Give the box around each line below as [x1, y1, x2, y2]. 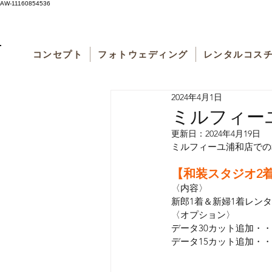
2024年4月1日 [171, 92, 222, 103]
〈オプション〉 [171, 208, 235, 220]
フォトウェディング [98, 47, 188, 61]
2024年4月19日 [205, 127, 260, 139]
